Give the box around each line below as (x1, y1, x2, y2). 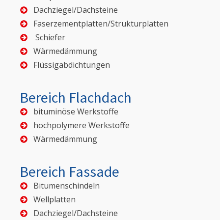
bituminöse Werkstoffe (33, 106, 118, 117)
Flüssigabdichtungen (33, 59, 110, 71)
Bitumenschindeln (33, 180, 100, 192)
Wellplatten (33, 194, 76, 205)
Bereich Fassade (20, 162, 119, 181)
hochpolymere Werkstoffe (33, 120, 130, 131)
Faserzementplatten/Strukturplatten (33, 18, 168, 29)
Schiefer (33, 32, 65, 43)
